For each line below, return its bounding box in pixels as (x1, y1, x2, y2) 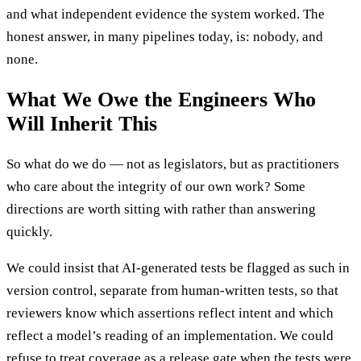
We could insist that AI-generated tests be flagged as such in (6, 260, 350, 276)
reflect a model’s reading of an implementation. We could (6, 328, 334, 344)
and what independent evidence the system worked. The (6, 6, 325, 22)
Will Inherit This (6, 112, 157, 136)
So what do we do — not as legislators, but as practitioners (6, 156, 339, 172)
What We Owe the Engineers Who (6, 88, 316, 112)
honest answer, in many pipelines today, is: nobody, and (6, 28, 323, 44)
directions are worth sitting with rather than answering (6, 201, 316, 218)
